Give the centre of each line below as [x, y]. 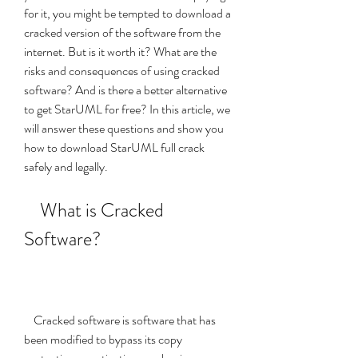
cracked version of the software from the [122, 32]
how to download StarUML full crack [114, 147]
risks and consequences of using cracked [122, 71]
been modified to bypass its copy [103, 339]
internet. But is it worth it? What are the [120, 52]
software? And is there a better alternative [125, 90]
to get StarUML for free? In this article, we [127, 109]
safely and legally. [66, 167]
